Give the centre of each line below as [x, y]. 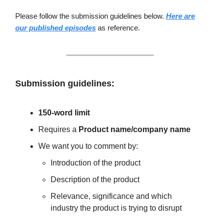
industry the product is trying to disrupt [116, 208]
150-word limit [64, 113]
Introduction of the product [96, 163]
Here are [180, 16]
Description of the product [95, 180]
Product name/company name [135, 130]
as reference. [118, 28]
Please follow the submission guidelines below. [91, 16]
